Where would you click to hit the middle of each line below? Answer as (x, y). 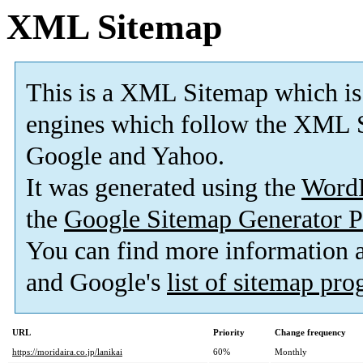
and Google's (96, 283)
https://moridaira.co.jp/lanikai (67, 352)
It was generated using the (164, 188)
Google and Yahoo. (125, 156)
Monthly (291, 352)
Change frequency (310, 333)
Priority (229, 333)
